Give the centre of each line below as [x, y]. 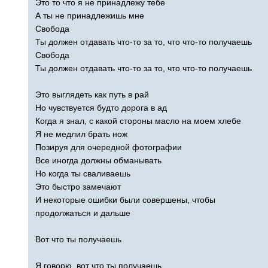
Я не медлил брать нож [81, 134]
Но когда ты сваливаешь [83, 173]
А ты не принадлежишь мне [90, 15]
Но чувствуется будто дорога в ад [101, 107]
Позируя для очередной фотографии [109, 147]
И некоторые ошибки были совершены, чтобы [125, 200]
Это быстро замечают [78, 186]
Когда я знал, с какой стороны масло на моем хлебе [138, 121]
